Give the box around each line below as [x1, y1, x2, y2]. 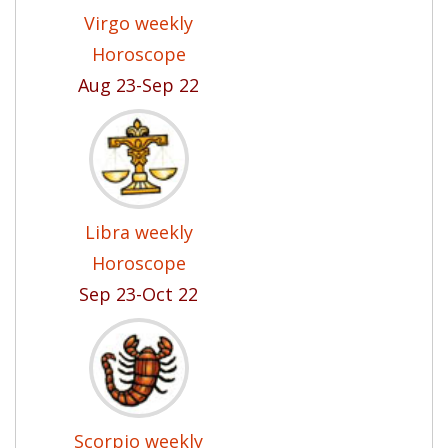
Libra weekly [84, 220, 193, 244]
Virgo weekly [84, 11, 193, 35]
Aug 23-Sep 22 [78, 73, 199, 97]
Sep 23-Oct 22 [79, 282, 198, 306]
